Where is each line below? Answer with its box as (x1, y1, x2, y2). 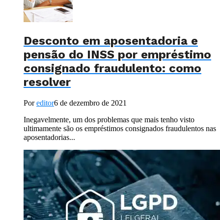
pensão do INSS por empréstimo (24, 48, 211, 62)
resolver (24, 75, 71, 89)
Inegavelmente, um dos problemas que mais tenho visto (24, 115, 194, 124)
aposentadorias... (24, 133, 75, 142)
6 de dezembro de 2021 (54, 99, 127, 108)
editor (36, 99, 54, 108)
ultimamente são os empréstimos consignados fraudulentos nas (24, 124, 216, 133)
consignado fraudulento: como (24, 61, 201, 76)
